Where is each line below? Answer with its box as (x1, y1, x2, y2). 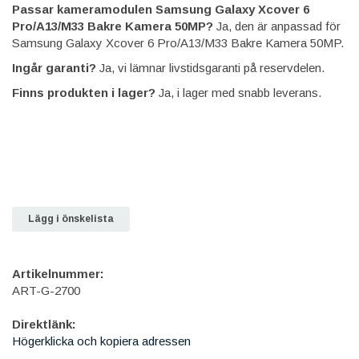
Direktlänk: (12, 317, 76, 331)
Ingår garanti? (12, 60, 96, 75)
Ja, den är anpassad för (213, 18, 341, 33)
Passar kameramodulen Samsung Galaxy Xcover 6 (12, 2, 309, 16)
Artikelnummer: (12, 266, 104, 280)
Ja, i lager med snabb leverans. (155, 85, 321, 99)
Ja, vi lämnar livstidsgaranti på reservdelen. (96, 60, 325, 75)
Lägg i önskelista (28, 212, 114, 224)
